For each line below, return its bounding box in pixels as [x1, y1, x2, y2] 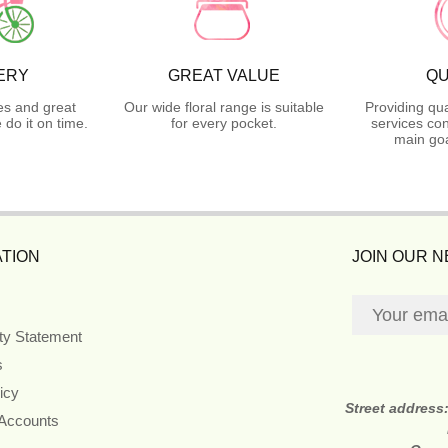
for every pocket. [171, 114, 277, 131]
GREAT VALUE [168, 66, 280, 84]
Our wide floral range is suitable [124, 98, 324, 115]
